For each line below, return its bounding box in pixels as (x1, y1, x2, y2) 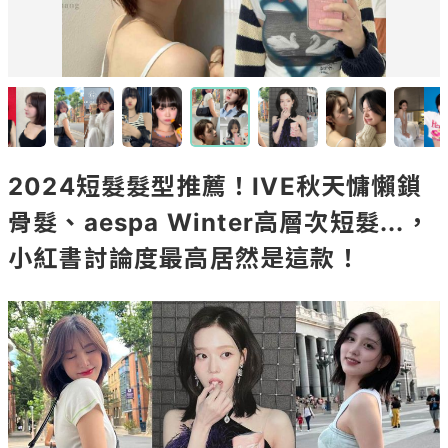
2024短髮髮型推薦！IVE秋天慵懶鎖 (8, 172, 422, 201)
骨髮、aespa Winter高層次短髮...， (8, 208, 430, 237)
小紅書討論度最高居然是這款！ (8, 244, 361, 273)
